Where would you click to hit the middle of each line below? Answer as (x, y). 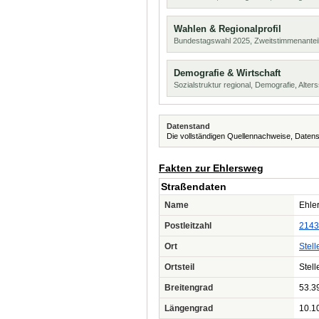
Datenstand (188, 126)
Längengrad (189, 308)
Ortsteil (179, 267)
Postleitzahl (188, 226)
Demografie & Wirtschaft (227, 73)
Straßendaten (194, 187)
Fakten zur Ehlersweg (211, 168)
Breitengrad (189, 288)
